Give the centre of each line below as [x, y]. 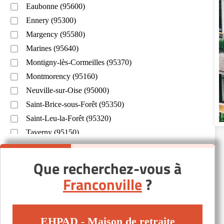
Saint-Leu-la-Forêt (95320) [68, 118]
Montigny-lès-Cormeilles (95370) [79, 62]
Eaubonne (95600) [55, 6]
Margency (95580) [55, 34]
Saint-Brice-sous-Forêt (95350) [75, 104]
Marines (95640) [52, 48]
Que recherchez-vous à [107, 168]
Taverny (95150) [52, 132]
